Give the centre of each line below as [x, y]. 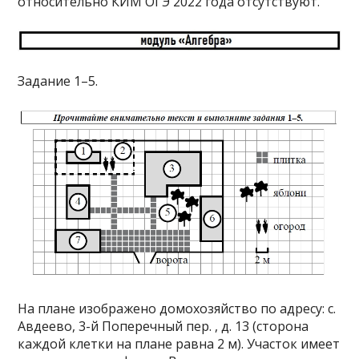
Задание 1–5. [58, 81]
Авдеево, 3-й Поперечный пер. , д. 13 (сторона [163, 326]
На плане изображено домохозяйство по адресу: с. [177, 308]
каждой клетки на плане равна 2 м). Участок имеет [179, 343]
